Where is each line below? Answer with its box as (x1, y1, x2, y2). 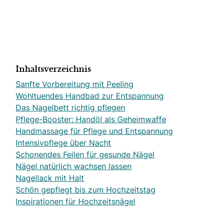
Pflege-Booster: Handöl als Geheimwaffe (16, 114, 166, 125)
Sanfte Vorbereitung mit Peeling (16, 79, 133, 89)
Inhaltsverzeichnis (16, 66, 91, 73)
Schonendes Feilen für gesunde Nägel (16, 149, 154, 160)
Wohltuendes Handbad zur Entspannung (16, 90, 164, 101)
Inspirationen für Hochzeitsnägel (16, 196, 135, 207)
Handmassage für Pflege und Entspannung (16, 126, 173, 136)
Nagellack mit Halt (16, 173, 84, 183)
